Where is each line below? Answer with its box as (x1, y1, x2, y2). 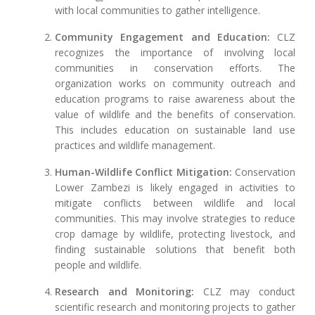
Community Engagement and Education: (55, 30, 270, 44)
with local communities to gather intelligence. (55, 4, 261, 18)
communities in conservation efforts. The (55, 61, 295, 75)
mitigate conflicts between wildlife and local (55, 196, 295, 210)
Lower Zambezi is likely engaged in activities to (55, 181, 295, 195)
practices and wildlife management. (55, 139, 216, 153)
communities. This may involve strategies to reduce (55, 212, 295, 226)
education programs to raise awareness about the (55, 92, 295, 106)
